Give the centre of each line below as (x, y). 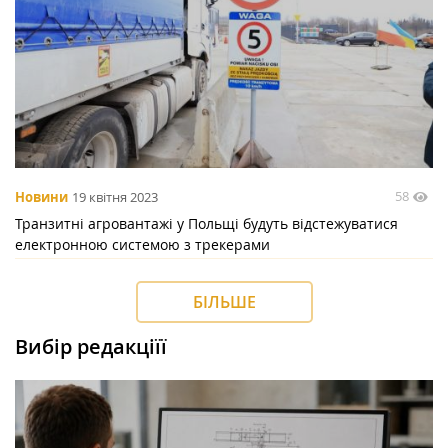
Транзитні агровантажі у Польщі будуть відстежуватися (206, 223)
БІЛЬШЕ (224, 301)
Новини (41, 196)
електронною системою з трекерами (142, 244)
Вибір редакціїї (91, 346)
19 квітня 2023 (115, 196)
